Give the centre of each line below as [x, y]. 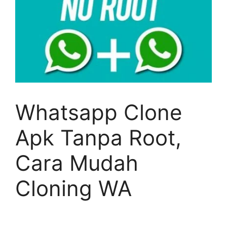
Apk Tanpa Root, [98, 138]
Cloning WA [73, 188]
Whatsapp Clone [99, 112]
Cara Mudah [77, 163]
